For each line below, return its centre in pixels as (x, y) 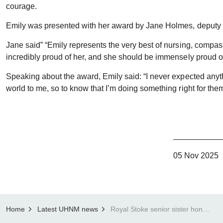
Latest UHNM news (68, 209)
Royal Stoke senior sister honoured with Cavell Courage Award (206, 209)
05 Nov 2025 (196, 155)
